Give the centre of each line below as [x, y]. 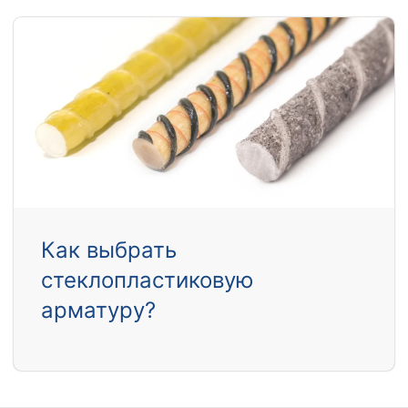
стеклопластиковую [148, 280]
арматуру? [98, 311]
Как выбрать [109, 250]
